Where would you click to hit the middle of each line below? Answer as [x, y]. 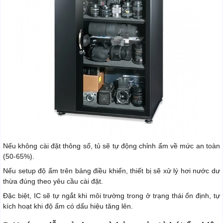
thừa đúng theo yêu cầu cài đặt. [53, 181]
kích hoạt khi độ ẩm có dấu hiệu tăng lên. [68, 206]
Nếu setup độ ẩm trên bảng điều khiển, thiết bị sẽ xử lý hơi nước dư [111, 170]
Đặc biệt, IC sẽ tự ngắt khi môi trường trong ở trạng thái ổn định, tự [111, 195]
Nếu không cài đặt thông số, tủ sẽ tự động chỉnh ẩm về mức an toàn [111, 146]
